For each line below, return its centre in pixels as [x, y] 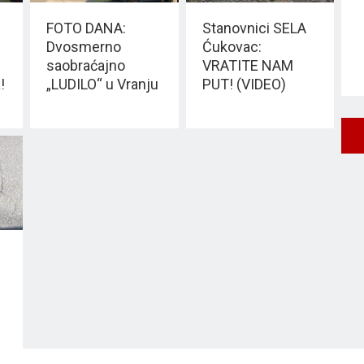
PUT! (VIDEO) [244, 84]
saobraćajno [86, 66]
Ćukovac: [232, 47]
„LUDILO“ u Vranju [102, 84]
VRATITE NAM [247, 66]
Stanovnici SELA [254, 28]
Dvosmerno [84, 47]
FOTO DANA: [86, 28]
